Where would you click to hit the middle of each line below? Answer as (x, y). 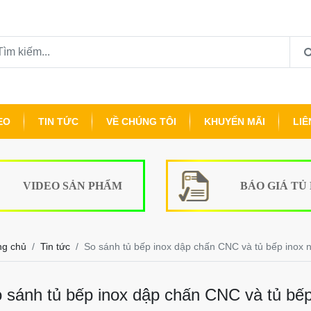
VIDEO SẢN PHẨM (72, 185)
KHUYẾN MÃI (235, 121)
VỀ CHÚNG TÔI (141, 121)
